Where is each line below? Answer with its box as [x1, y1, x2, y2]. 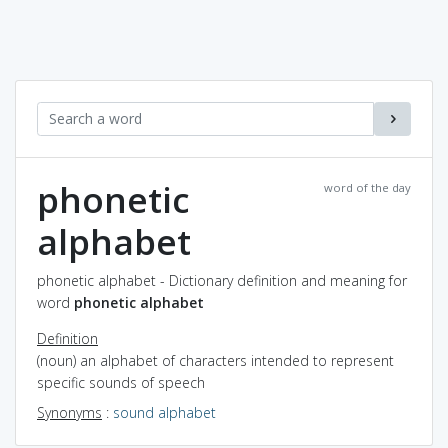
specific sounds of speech [37, 372, 205, 392]
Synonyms [37, 402, 102, 422]
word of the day [324, 179, 411, 195]
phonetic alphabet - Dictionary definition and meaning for [37, 270, 407, 290]
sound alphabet [113, 402, 216, 422]
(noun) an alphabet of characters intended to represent [37, 350, 394, 370]
